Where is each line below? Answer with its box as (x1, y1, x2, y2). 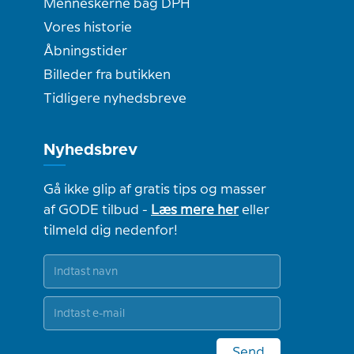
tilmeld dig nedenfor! (43, 224, 178, 237)
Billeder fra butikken (43, 68, 171, 81)
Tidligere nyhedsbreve (43, 92, 186, 105)
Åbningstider (43, 44, 127, 58)
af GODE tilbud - (43, 203, 151, 217)
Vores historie (43, 21, 132, 34)
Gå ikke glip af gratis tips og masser (43, 183, 266, 196)
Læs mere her (151, 203, 239, 217)
